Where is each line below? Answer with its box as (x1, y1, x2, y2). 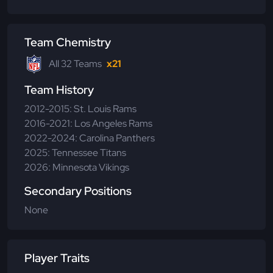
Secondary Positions (24, 183, 132, 199)
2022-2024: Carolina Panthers (24, 131, 155, 144)
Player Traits (24, 250, 90, 266)
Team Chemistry (24, 34, 111, 50)
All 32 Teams (49, 57, 102, 70)
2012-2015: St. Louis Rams (24, 102, 136, 115)
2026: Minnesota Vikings (24, 160, 129, 174)
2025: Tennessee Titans (24, 146, 126, 159)
